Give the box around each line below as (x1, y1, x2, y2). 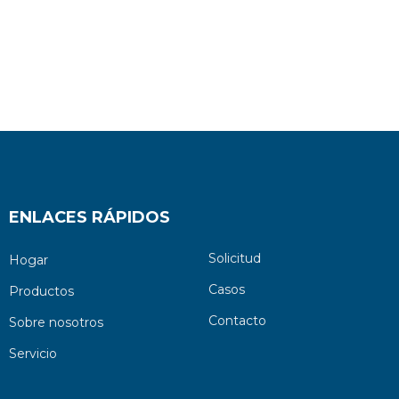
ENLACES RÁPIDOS (8, 208, 170, 227)
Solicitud (208, 250, 261, 266)
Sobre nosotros (8, 314, 103, 330)
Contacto (208, 313, 266, 329)
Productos (8, 283, 74, 299)
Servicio (8, 346, 57, 362)
